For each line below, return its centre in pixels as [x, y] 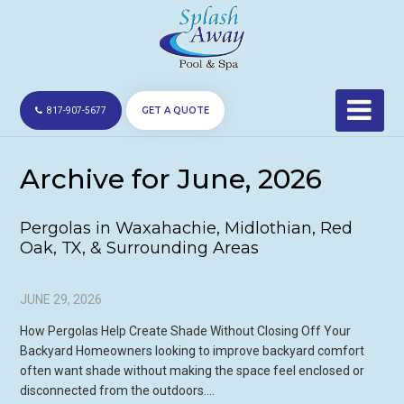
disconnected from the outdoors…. [118, 391]
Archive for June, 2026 [171, 179]
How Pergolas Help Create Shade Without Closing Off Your [186, 331]
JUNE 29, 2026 [61, 300]
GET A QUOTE [176, 111]
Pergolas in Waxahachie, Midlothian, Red [187, 229]
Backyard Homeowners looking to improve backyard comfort [193, 351]
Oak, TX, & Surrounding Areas [140, 248]
